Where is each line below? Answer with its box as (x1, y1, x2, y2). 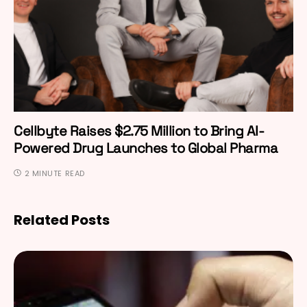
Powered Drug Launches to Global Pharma (14, 138, 278, 157)
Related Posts (14, 210, 110, 230)
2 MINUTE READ (24, 167, 85, 179)
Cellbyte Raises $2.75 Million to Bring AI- (14, 121, 264, 140)
